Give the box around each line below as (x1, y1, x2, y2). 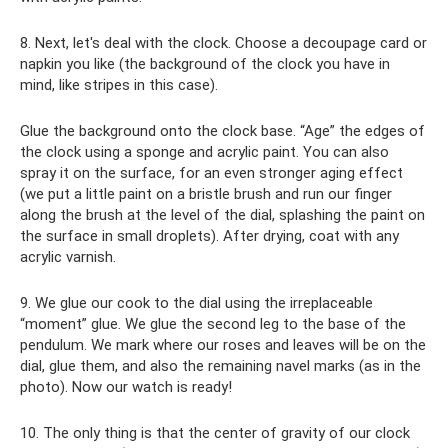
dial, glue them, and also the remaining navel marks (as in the (20, 356, 421, 375)
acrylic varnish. (20, 247, 116, 266)
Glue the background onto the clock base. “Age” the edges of (20, 121, 425, 140)
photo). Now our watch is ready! (20, 377, 232, 396)
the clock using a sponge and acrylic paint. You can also (20, 142, 389, 161)
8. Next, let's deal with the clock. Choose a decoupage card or (20, 33, 427, 52)
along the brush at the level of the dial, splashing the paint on (20, 205, 425, 224)
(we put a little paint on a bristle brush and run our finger (20, 184, 392, 203)
